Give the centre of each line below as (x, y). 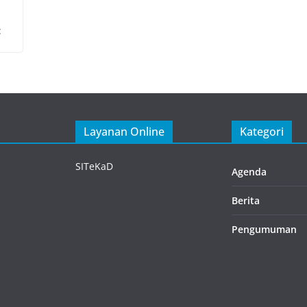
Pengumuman (264, 229)
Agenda (249, 171)
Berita (246, 200)
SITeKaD (94, 166)
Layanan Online (124, 131)
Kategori (262, 131)
